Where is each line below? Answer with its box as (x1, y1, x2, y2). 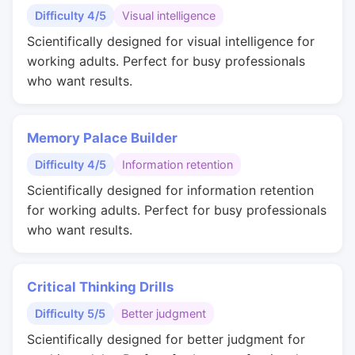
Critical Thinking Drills (27, 279, 174, 295)
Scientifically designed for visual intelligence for (27, 33, 315, 49)
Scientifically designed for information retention (27, 182, 314, 198)
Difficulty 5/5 (35, 307, 105, 320)
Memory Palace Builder (27, 130, 177, 146)
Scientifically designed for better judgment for (27, 331, 305, 347)
